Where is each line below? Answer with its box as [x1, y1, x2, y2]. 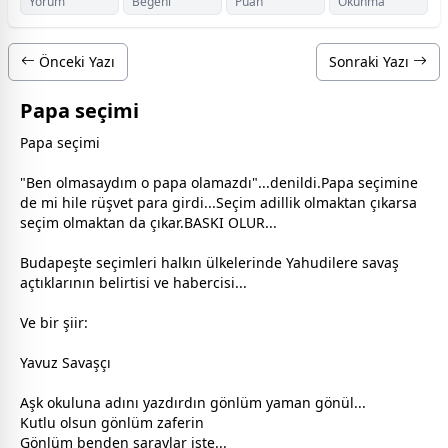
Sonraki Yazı [329, 51, 413, 71]
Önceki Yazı [35, 51, 115, 71]
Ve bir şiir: [20, 312, 88, 332]
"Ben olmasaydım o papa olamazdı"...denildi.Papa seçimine [20, 172, 418, 192]
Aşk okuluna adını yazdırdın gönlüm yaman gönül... [20, 392, 366, 412]
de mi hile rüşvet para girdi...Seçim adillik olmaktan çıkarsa [20, 192, 417, 212]
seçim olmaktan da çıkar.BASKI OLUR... [20, 212, 277, 232]
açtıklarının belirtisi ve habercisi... [20, 272, 247, 292]
